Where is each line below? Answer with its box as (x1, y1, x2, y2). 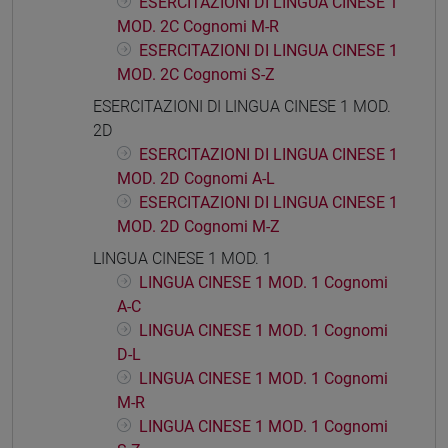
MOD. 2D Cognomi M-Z (117, 217, 280, 237)
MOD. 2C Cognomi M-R (117, 17, 279, 37)
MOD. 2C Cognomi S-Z (117, 65, 275, 85)
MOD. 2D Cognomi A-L (117, 169, 275, 189)
